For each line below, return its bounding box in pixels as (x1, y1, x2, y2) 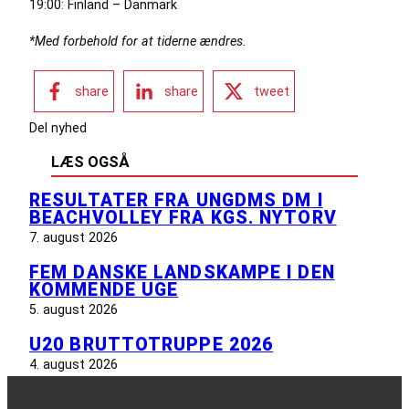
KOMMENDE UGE (29, 279, 179, 301)
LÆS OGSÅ (51, 153, 130, 172)
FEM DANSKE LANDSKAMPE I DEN (29, 262, 335, 284)
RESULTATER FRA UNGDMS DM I (29, 190, 323, 212)
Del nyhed (29, 121, 87, 136)
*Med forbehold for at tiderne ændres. (29, 33, 250, 48)
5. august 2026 (29, 302, 118, 318)
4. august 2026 (29, 357, 118, 372)
